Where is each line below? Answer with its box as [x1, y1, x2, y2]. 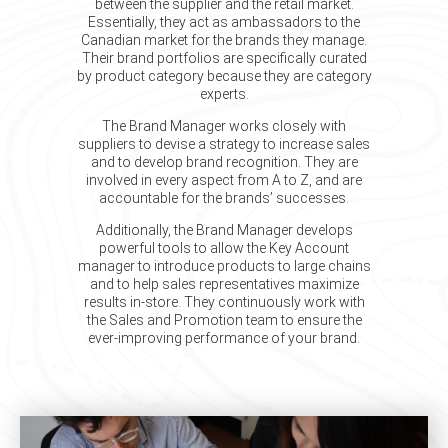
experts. [199, 86, 249, 102]
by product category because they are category [76, 68, 372, 84]
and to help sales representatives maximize [89, 276, 359, 292]
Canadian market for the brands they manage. [81, 32, 367, 48]
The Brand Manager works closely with [102, 118, 346, 134]
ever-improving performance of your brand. [88, 330, 360, 346]
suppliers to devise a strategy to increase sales [78, 136, 370, 152]
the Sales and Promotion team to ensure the [86, 312, 362, 328]
